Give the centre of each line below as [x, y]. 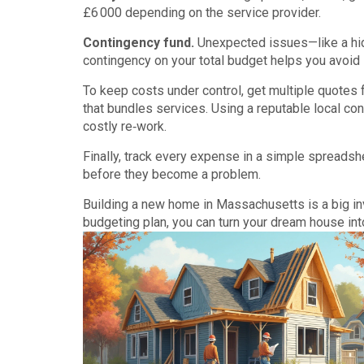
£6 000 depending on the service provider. [202, 13]
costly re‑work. [125, 126]
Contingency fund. [139, 43]
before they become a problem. [172, 174]
